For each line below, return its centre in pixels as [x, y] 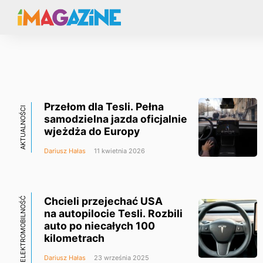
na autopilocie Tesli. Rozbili [113, 214]
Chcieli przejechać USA [103, 201]
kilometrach [74, 238]
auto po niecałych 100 [100, 226]
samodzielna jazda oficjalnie [116, 119]
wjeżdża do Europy [92, 131]
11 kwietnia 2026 [119, 151]
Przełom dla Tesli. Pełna [104, 106]
